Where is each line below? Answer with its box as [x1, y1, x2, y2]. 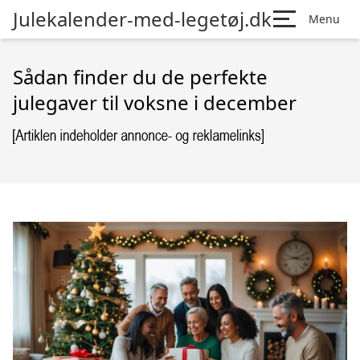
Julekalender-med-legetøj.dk [13, 6, 272, 32]
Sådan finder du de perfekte [13, 63, 268, 90]
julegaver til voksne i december [13, 89, 297, 116]
